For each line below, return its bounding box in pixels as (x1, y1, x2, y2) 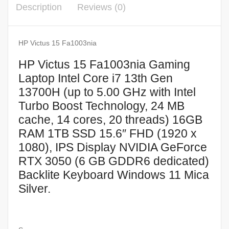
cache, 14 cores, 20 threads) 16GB (18, 113, 202, 127)
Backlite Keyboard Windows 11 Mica (18, 168, 209, 182)
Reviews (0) (77, 2, 126, 13)
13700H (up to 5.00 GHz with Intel (18, 85, 196, 99)
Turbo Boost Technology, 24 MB (18, 99, 185, 113)
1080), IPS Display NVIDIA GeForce (18, 141, 207, 154)
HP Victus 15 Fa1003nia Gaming (18, 58, 190, 72)
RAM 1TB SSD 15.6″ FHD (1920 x (18, 127, 197, 141)
